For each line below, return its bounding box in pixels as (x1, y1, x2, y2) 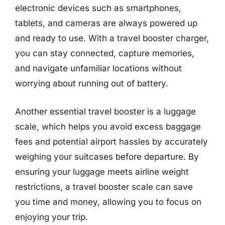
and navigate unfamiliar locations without (15, 63, 182, 73)
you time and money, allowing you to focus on (15, 196, 201, 207)
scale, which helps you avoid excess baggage (15, 121, 201, 132)
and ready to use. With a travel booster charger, (15, 33, 209, 43)
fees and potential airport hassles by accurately (15, 136, 208, 147)
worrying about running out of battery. (15, 78, 168, 88)
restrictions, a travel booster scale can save (15, 181, 193, 192)
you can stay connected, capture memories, (15, 48, 194, 58)
